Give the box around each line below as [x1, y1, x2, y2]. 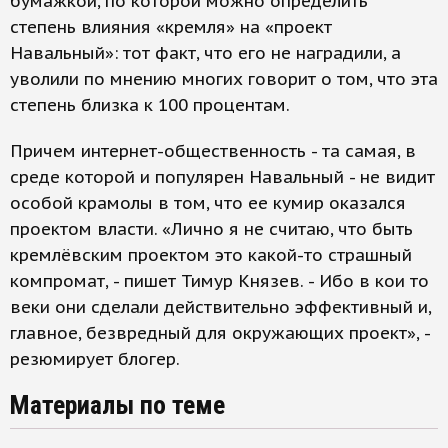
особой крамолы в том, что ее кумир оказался [10, 192, 406, 214]
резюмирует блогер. [10, 348, 180, 370]
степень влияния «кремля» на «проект [10, 16, 332, 38]
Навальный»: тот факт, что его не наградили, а [10, 42, 401, 64]
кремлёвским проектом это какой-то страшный [10, 244, 412, 266]
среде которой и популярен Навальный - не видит [10, 166, 435, 188]
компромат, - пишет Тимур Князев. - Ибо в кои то [10, 270, 429, 292]
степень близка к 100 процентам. [10, 94, 290, 116]
